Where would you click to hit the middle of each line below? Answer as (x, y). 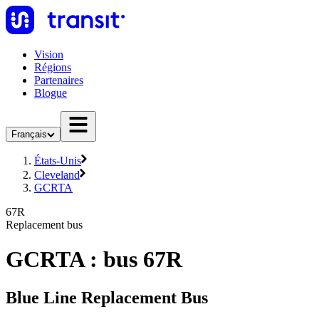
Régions (53, 67)
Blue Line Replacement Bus (107, 297)
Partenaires (59, 80)
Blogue (51, 93)
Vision (49, 54)
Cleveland (57, 175)
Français (29, 134)
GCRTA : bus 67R (94, 260)
